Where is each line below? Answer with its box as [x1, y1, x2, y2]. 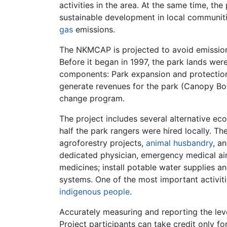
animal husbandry [146, 137, 213, 148]
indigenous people [59, 186, 130, 197]
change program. [59, 93, 125, 103]
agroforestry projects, [59, 137, 146, 148]
